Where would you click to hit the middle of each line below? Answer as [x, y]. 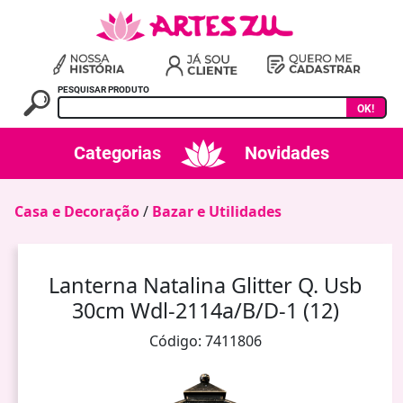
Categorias [117, 153]
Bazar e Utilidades [217, 211]
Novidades [287, 153]
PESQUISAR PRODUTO [104, 89]
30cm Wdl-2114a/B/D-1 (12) [205, 310]
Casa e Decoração [77, 211]
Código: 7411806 [205, 340]
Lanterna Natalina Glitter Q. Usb [205, 285]
